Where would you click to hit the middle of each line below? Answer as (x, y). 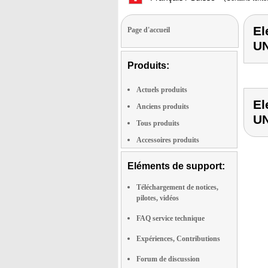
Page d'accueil (149, 30)
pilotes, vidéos (158, 198)
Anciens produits (163, 106)
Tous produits (158, 123)
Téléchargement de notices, (177, 187)
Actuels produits (162, 90)
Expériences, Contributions (178, 239)
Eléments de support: (176, 166)
